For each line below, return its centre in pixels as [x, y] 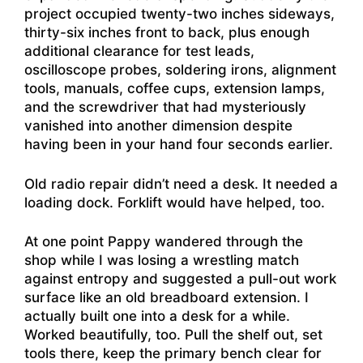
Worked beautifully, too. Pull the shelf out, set [173, 335]
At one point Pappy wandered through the [164, 241]
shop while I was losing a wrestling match [162, 260]
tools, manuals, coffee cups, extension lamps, [175, 88]
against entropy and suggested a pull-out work [180, 279]
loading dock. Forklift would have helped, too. [175, 202]
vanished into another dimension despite [158, 126]
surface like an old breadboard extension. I [167, 297]
